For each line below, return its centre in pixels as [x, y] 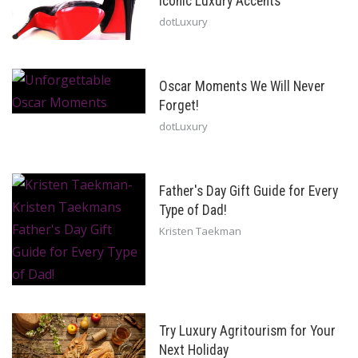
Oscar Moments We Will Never [242, 87]
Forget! [179, 106]
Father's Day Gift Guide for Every [248, 191]
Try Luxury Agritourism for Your [247, 331]
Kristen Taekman [200, 231]
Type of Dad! [193, 211]
